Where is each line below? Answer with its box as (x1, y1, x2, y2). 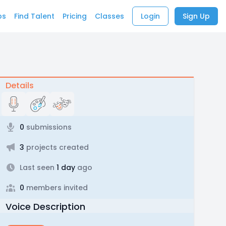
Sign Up (183, 11, 210, 21)
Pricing (63, 11, 87, 21)
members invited (24, 183, 88, 193)
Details (5, 80, 34, 91)
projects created (24, 142, 89, 152)
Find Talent (14, 11, 54, 21)
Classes (95, 11, 124, 21)
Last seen (19, 162, 54, 173)
